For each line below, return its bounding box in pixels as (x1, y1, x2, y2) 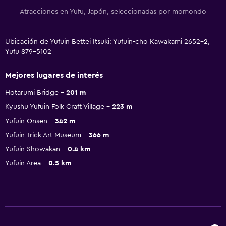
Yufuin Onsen (5, 117, 47, 125)
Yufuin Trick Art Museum (5, 131, 81, 139)
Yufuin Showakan (5, 145, 60, 153)
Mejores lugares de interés (5, 71, 103, 79)
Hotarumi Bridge (5, 89, 59, 96)
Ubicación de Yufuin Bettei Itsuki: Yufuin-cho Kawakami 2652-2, (5, 38, 210, 45)
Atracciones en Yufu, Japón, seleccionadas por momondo (20, 8, 206, 15)
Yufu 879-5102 (5, 48, 51, 55)
